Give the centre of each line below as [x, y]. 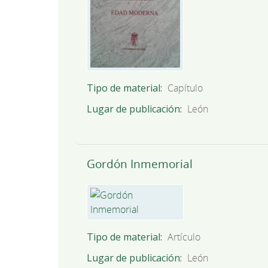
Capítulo [185, 88]
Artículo [184, 237]
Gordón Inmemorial [139, 164]
